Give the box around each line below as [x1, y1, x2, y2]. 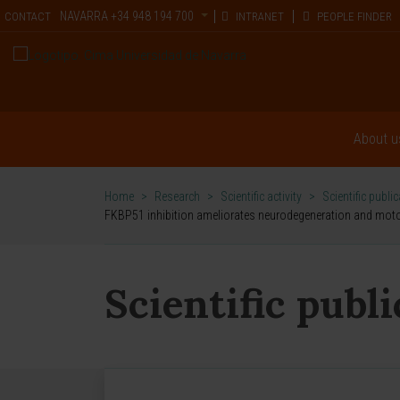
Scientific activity [221, 189, 302, 204]
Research [154, 189, 200, 204]
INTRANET [233, 10, 285, 23]
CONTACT [4, 10, 51, 23]
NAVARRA [60, 9, 108, 23]
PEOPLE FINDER [314, 10, 393, 23]
